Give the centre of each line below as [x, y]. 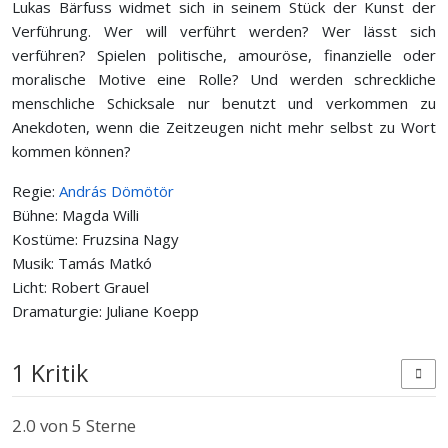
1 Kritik [50, 373]
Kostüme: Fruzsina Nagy [95, 239]
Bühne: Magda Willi [75, 215]
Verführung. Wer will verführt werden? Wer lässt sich [224, 31]
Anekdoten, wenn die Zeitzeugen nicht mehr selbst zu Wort [224, 127]
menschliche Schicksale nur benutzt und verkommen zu [224, 103]
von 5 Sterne [86, 425]
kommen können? [71, 151]
